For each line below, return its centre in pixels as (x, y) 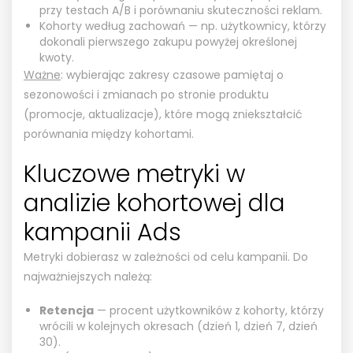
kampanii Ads (102, 232)
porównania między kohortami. (109, 134)
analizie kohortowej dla (154, 203)
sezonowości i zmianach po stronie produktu (146, 94)
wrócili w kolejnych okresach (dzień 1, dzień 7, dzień (178, 326)
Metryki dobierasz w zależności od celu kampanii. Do (166, 256)
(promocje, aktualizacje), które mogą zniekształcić (163, 114)
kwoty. (57, 57)
